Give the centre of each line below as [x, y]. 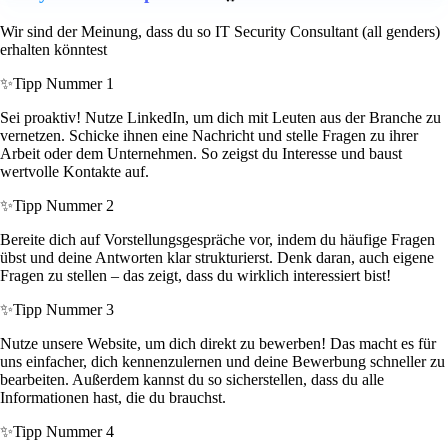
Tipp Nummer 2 [63, 206]
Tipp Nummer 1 [63, 84]
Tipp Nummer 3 [63, 310]
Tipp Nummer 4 [63, 432]
